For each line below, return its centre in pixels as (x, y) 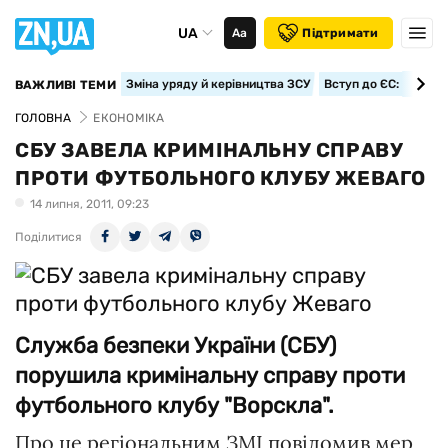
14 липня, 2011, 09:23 (89, 204)
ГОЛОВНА (43, 118)
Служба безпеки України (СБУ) (175, 345)
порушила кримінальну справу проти (210, 375)
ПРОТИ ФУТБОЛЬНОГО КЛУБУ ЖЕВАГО (221, 178)
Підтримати (340, 33)
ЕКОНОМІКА (129, 118)
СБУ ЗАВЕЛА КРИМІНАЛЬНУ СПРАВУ (209, 150)
